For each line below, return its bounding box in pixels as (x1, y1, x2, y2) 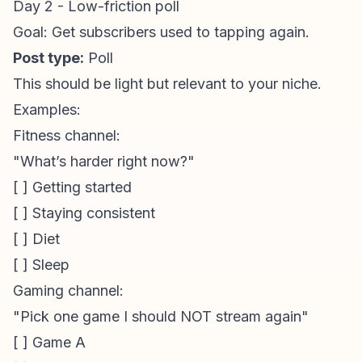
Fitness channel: (13, 127, 120, 144)
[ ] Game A (13, 334, 86, 351)
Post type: (13, 49, 84, 66)
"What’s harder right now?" (13, 153, 195, 170)
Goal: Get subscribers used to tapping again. (13, 23, 309, 40)
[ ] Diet (13, 230, 60, 247)
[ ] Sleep (13, 256, 69, 273)
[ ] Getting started (13, 179, 132, 196)
